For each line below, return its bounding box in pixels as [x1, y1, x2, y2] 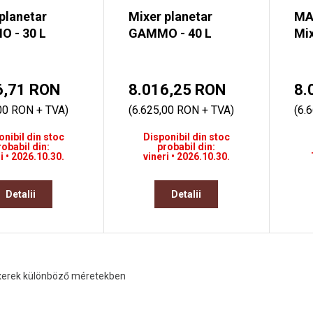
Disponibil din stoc [143, 131, 230, 143]
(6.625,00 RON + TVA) [128, 103, 234, 117]
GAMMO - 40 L [128, 26, 212, 41]
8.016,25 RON [128, 81, 226, 99]
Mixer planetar [128, 9, 212, 24]
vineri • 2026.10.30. [143, 151, 230, 163]
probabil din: [157, 141, 216, 153]
